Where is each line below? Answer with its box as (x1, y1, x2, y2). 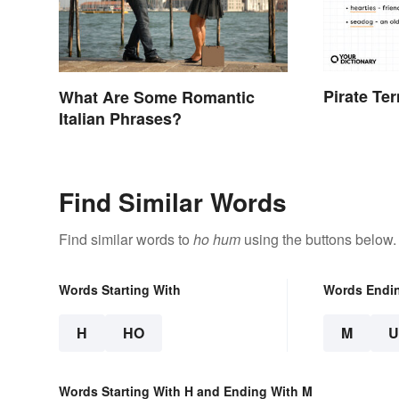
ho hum (193, 228, 240, 249)
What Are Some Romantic (59, 85, 255, 109)
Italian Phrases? (59, 106, 182, 130)
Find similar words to (59, 228, 193, 249)
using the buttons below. (240, 228, 396, 249)
